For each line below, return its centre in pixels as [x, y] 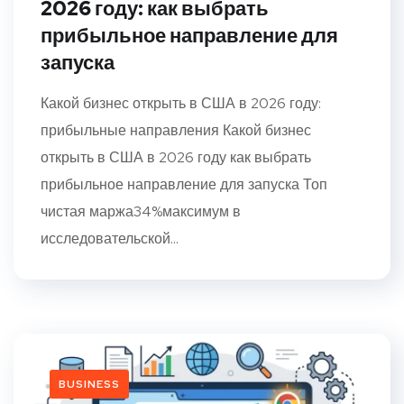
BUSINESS [89, 385]
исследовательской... [110, 239]
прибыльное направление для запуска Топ [184, 185]
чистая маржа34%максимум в [141, 212]
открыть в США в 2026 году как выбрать [176, 158]
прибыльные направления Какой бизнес [176, 131]
